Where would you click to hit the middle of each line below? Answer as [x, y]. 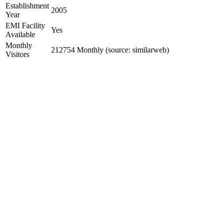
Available [20, 34]
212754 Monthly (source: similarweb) [110, 50]
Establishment [27, 6]
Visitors [17, 54]
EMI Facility [25, 26]
